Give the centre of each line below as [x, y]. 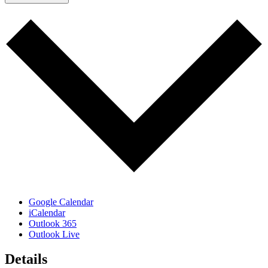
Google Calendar [61, 202]
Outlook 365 [53, 223]
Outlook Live [54, 234]
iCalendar [47, 212]
